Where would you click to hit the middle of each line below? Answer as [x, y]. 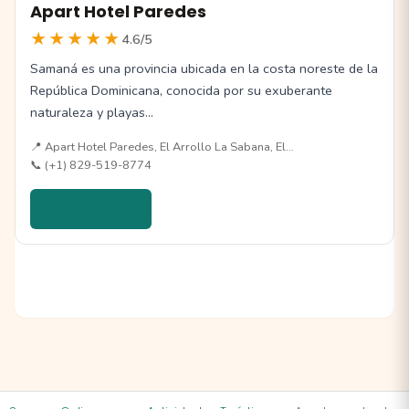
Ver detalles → [91, 208]
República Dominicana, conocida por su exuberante [181, 90]
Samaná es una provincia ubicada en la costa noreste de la [204, 68]
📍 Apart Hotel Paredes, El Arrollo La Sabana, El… [162, 147]
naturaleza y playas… [92, 112]
